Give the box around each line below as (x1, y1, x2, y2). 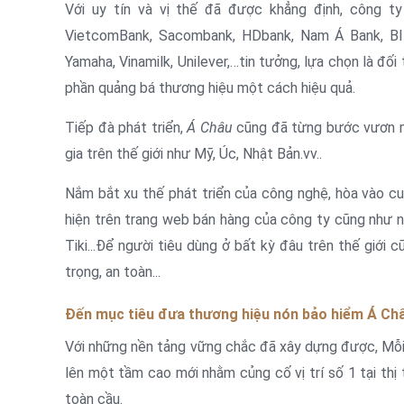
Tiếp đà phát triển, (65, 118, 188, 136)
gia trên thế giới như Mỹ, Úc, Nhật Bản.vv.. (65, 144, 322, 162)
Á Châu (187, 118, 233, 136)
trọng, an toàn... (65, 262, 161, 280)
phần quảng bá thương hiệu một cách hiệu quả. (65, 78, 355, 96)
